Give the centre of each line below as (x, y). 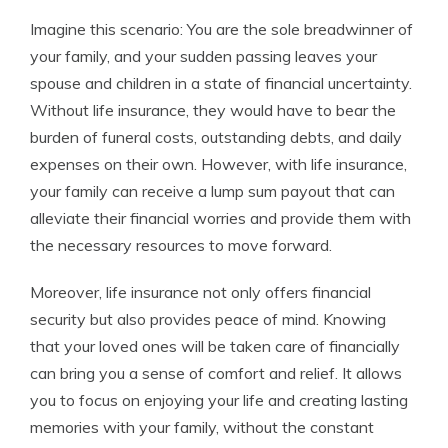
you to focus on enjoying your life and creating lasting (219, 400)
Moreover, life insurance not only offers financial (200, 292)
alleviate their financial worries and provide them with (220, 218)
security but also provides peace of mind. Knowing (208, 319)
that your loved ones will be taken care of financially (215, 346)
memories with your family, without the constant (202, 427)
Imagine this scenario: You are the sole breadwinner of (221, 29)
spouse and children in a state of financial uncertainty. (221, 83)
